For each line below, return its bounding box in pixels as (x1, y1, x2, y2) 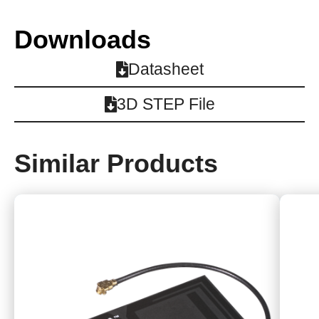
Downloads (14, 24, 151, 54)
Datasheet (127, 59, 204, 78)
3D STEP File (116, 94, 215, 113)
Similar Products (14, 148, 218, 178)
